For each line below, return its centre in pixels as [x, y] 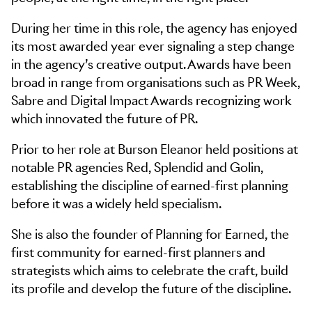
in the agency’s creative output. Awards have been [151, 64]
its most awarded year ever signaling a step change [153, 46]
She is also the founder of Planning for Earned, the [150, 234]
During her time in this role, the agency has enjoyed [154, 28]
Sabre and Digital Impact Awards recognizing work [151, 101]
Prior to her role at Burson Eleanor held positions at [155, 149]
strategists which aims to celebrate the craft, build [150, 271]
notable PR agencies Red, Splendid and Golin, [137, 167]
